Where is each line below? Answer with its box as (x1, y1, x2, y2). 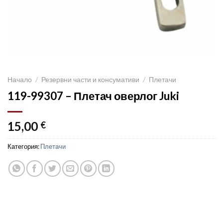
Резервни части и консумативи (41, 76, 140, 84)
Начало (7, 76, 32, 84)
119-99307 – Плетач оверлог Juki (7, 89, 179, 103)
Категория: (7, 142, 40, 150)
